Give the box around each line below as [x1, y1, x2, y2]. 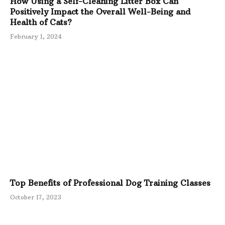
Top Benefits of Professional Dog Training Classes [10, 177, 210, 188]
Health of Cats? [10, 17, 72, 28]
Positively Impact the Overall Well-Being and [10, 7, 190, 17]
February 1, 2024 [10, 33, 62, 41]
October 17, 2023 [10, 193, 61, 201]
